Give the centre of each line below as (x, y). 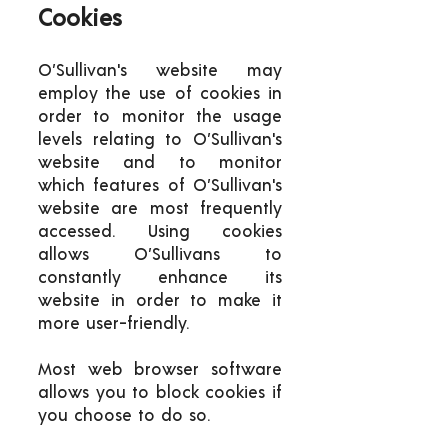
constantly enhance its (160, 277)
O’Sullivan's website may (160, 70)
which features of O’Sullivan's (160, 185)
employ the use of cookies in (160, 93)
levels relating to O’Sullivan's (160, 139)
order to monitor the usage (160, 116)
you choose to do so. (124, 415)
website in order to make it (160, 300)
